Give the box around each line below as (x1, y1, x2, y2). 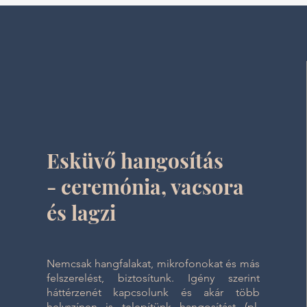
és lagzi (46, 199, 121, 226)
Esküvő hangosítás (46, 147, 223, 174)
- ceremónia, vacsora (46, 173, 244, 200)
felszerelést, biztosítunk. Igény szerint (46, 271, 260, 284)
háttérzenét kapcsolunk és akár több (46, 286, 260, 299)
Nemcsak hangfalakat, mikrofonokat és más (46, 257, 260, 270)
